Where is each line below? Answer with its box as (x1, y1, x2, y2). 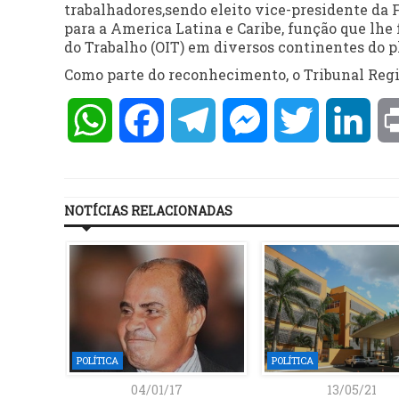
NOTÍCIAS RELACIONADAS (64, 202, 232, 219)
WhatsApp (112, 110, 189, 129)
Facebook (164, 110, 231, 129)
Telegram (216, 110, 283, 129)
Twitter (319, 110, 374, 129)
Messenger (267, 110, 345, 129)
